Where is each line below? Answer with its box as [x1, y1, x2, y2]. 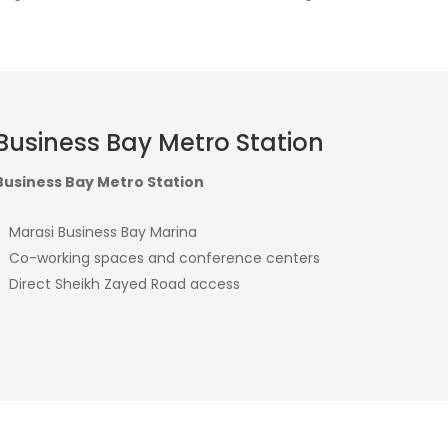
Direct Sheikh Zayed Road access [9, 273, 241, 294]
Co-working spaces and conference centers [9, 247, 321, 268]
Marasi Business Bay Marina [9, 221, 198, 242]
